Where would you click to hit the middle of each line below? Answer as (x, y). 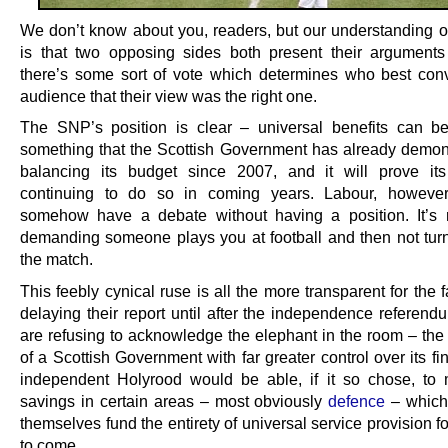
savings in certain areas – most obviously (174, 400)
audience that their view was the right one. (168, 96)
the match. (56, 259)
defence (357, 400)
